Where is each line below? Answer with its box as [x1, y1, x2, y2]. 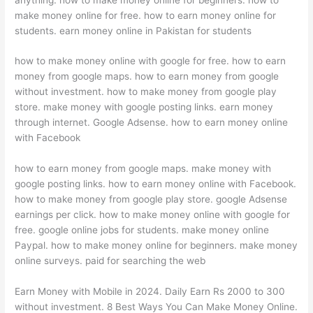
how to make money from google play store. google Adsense [15, 194, 288, 205]
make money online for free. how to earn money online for [15, 9, 277, 21]
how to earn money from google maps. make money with [15, 163, 272, 175]
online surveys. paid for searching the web [15, 255, 206, 267]
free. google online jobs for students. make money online [15, 224, 270, 236]
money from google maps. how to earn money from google [15, 71, 279, 82]
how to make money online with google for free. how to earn [15, 55, 286, 67]
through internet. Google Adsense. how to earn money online [15, 117, 289, 129]
